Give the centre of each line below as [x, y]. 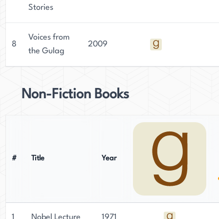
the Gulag [46, 51]
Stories [41, 8]
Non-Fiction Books [75, 95]
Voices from [49, 37]
